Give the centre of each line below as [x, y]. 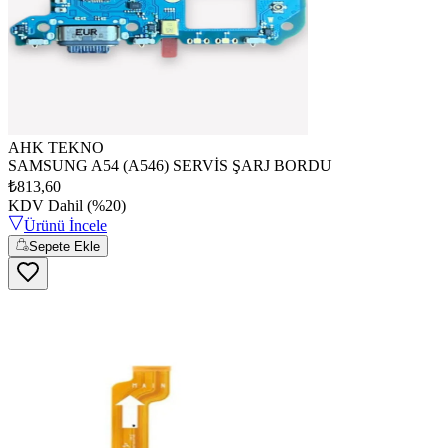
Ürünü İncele [65, 225]
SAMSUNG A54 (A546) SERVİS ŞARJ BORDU [170, 165]
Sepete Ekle [65, 247]
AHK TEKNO [56, 147]
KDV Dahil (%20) [67, 205]
